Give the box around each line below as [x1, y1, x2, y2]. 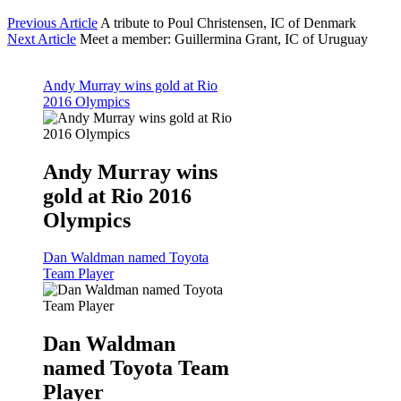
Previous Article [7, 14, 98, 30]
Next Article [7, 30, 76, 47]
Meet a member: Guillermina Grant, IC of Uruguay [80, 30, 368, 47]
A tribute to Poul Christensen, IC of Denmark [100, 14, 356, 30]
